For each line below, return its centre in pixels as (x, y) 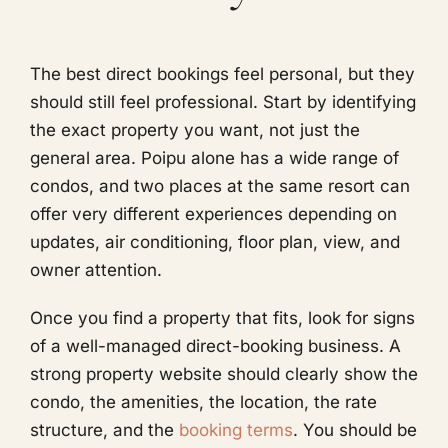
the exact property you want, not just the (195, 129)
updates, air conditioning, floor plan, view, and (215, 241)
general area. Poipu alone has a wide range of (214, 157)
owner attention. (96, 269)
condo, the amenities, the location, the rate (203, 401)
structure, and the (104, 429)
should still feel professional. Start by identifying (223, 101)
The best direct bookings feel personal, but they (222, 73)
